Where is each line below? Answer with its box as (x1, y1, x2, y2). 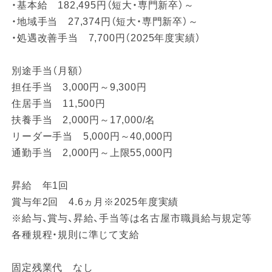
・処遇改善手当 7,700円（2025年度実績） (12, 32, 201, 43)
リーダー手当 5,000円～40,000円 (12, 131, 173, 141)
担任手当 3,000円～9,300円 (12, 81, 147, 92)
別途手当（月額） (12, 65, 84, 76)
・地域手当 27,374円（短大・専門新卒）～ (12, 16, 199, 27)
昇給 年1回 (12, 180, 69, 191)
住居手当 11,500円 (12, 98, 106, 109)
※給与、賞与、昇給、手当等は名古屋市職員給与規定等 (12, 212, 253, 223)
